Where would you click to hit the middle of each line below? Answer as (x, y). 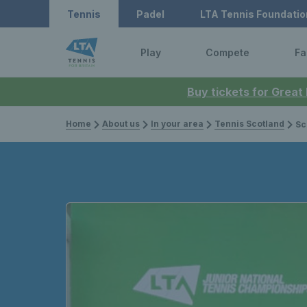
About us (121, 124)
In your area (177, 124)
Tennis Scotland (249, 124)
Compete (228, 52)
